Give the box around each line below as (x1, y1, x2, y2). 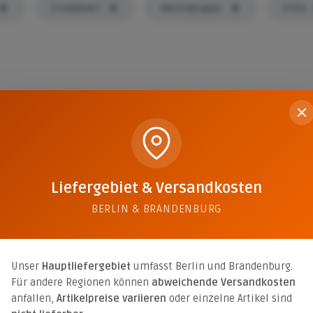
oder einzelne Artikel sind (166, 291, 292, 305)
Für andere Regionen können (11, 275, 152, 289)
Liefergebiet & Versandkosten (51, 178, 262, 197)
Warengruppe (161, 2, 221, 14)
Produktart (50, 2, 100, 14)
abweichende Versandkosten (152, 275, 296, 289)
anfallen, (11, 291, 57, 305)
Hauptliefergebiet (42, 259, 131, 272)
